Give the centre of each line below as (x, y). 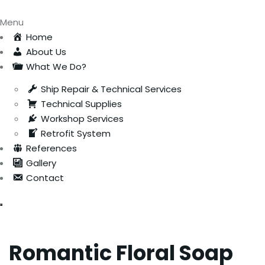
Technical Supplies (81, 104)
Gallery (41, 163)
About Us (46, 52)
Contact (45, 178)
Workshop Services (82, 119)
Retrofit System (75, 133)
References (51, 148)
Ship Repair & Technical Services (111, 89)
